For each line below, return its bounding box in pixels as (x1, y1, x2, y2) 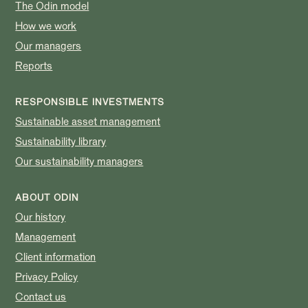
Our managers (15, 39, 82, 53)
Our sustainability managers (15, 155, 144, 168)
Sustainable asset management (15, 115, 161, 129)
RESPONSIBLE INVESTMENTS (15, 96, 165, 108)
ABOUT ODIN (15, 192, 80, 203)
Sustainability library (15, 135, 107, 148)
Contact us (15, 290, 67, 304)
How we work (15, 19, 77, 33)
